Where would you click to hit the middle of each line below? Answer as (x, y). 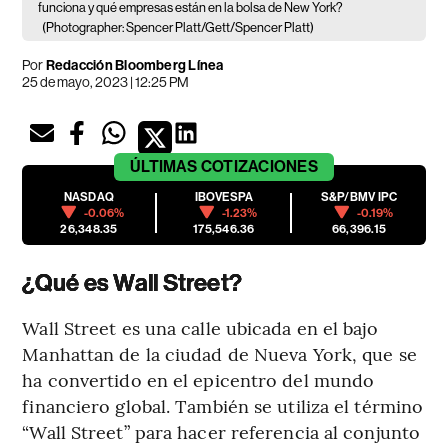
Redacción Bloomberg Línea (134, 65)
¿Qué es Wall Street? (132, 282)
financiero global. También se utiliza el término (223, 405)
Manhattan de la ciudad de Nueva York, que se (219, 353)
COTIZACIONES (259, 166)
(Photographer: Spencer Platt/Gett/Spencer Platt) (178, 27)
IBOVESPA (224, 196)
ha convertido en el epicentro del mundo (198, 379)
